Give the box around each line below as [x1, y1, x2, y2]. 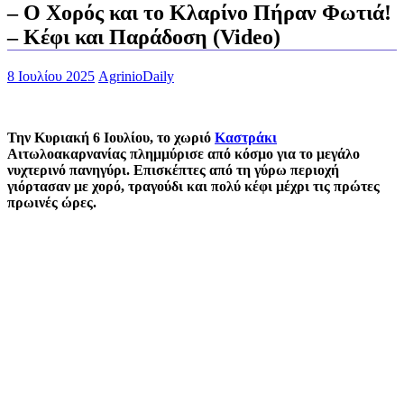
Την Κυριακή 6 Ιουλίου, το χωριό [7, 129, 215, 145]
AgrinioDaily [98, 68, 174, 84]
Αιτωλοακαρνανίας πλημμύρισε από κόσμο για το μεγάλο [7, 145, 360, 161]
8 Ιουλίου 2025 [7, 68, 95, 84]
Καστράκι [215, 129, 277, 145]
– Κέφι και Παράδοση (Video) [7, 24, 280, 49]
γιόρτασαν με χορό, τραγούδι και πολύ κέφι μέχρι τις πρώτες [7, 178, 380, 194]
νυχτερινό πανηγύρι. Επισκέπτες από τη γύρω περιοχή [7, 161, 339, 178]
